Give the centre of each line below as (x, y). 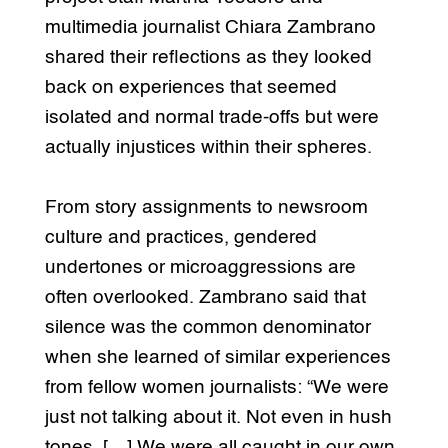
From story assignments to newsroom (206, 207)
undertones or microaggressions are (200, 267)
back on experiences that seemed (190, 87)
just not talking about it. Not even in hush (218, 417)
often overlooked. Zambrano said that (205, 297)
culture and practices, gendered (180, 237)
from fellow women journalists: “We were (216, 387)
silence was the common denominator (207, 327)
